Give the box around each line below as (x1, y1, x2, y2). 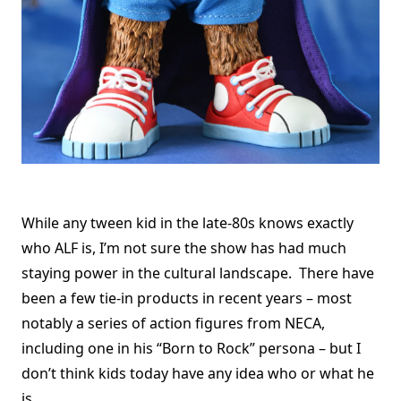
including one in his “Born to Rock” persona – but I (21, 337, 361, 358)
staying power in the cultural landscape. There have (21, 262, 374, 283)
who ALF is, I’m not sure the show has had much (21, 237, 346, 258)
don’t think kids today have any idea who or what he (21, 363, 374, 383)
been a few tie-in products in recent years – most (21, 287, 352, 308)
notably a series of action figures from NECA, (21, 312, 325, 333)
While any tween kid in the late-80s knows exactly (21, 212, 354, 233)
